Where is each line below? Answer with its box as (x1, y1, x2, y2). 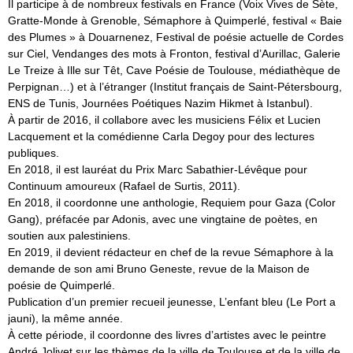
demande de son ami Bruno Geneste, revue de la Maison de (8, 262, 310, 275)
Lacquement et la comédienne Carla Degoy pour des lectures (8, 129, 314, 143)
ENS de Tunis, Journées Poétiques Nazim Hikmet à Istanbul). (8, 96, 313, 110)
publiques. (8, 146, 59, 159)
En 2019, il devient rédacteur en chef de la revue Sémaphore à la (8, 245, 333, 258)
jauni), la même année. (8, 311, 123, 325)
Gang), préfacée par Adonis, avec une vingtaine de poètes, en (8, 212, 318, 225)
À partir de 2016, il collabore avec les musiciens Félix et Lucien (8, 113, 321, 126)
